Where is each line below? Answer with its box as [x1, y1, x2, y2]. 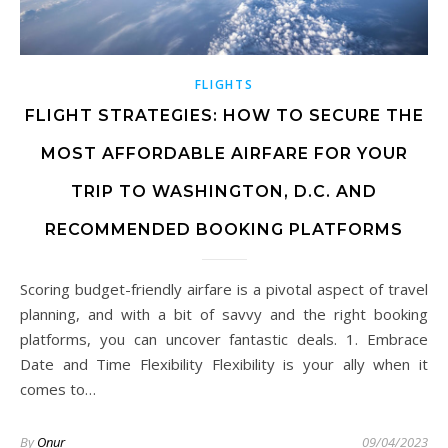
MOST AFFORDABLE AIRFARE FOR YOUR [40, 143, 408, 163]
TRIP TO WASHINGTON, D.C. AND [71, 181, 377, 201]
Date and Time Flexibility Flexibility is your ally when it [20, 353, 428, 374]
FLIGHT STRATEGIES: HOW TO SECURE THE [24, 105, 424, 125]
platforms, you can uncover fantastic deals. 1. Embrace [20, 328, 428, 349]
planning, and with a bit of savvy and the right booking [20, 303, 428, 324]
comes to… [20, 378, 96, 399]
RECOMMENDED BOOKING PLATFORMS [45, 219, 403, 239]
